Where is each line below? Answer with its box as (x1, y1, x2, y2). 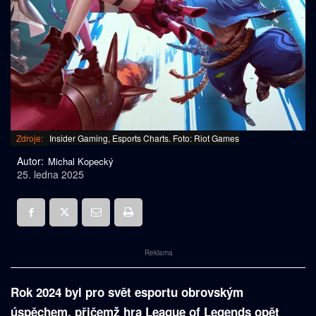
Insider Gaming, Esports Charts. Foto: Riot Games (49, 132, 239, 145)
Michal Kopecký (48, 154, 114, 169)
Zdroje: (16, 132, 43, 145)
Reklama (145, 248, 174, 258)
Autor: (17, 154, 44, 169)
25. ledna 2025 (17, 167, 84, 182)
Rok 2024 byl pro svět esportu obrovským (11, 284, 243, 301)
